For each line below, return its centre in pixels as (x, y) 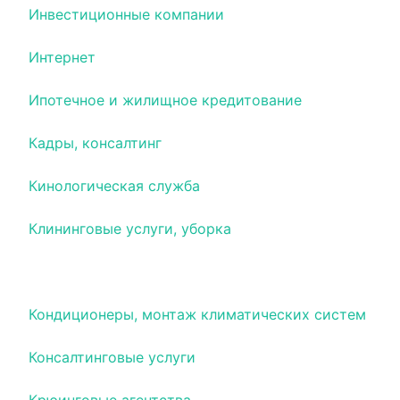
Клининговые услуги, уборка (130, 229)
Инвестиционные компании (126, 14)
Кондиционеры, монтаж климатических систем (197, 314)
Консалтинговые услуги (112, 357)
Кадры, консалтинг (95, 143)
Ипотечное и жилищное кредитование (165, 100)
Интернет (62, 57)
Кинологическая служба (114, 186)
